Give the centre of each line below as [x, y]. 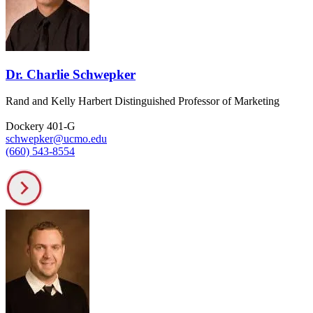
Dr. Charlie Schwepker [71, 74]
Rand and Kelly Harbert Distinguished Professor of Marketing [143, 101]
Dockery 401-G [41, 126]
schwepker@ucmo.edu [56, 139]
